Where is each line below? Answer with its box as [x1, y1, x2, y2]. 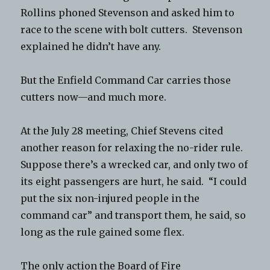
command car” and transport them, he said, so [20, 209, 246, 221]
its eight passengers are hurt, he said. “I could [20, 175, 247, 187]
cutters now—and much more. [20, 90, 167, 103]
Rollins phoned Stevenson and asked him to [20, 6, 235, 19]
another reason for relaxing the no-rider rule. [20, 141, 246, 154]
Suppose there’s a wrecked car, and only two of [20, 158, 248, 171]
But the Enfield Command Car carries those [20, 74, 231, 86]
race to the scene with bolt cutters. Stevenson [20, 23, 243, 36]
